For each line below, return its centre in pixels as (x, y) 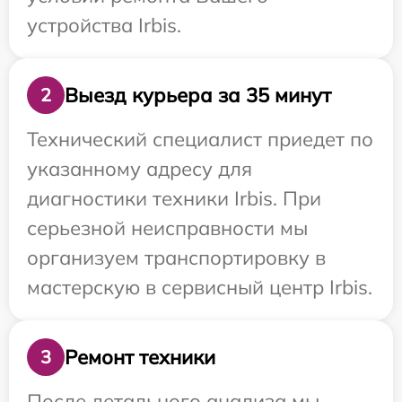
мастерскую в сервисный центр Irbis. (200, 288)
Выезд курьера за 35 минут (198, 95)
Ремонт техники (140, 357)
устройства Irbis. (104, 26)
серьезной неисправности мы (167, 228)
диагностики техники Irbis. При (174, 199)
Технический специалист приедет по (200, 140)
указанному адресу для (140, 169)
